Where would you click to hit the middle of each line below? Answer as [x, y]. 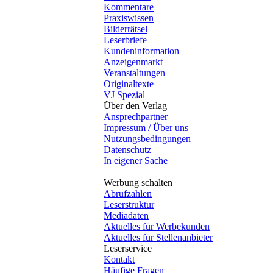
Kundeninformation [141, 51]
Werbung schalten [138, 182]
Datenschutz [127, 149]
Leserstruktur [129, 204]
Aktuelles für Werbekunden [157, 226]
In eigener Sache [136, 160]
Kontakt [119, 259]
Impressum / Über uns [146, 127]
